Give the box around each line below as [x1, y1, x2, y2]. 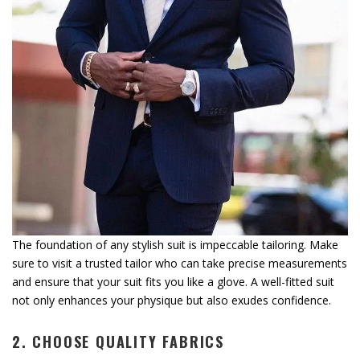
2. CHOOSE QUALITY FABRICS [12, 330, 224, 352]
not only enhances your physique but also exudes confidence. [12, 292, 331, 308]
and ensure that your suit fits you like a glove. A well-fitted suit [12, 273, 334, 289]
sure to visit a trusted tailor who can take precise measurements [12, 255, 347, 271]
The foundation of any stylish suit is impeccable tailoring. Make [12, 236, 338, 252]
